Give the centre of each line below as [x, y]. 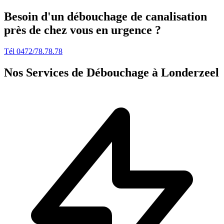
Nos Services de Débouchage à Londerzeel [111, 72]
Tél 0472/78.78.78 [33, 51]
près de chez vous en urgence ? [82, 30]
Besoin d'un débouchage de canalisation [105, 16]
